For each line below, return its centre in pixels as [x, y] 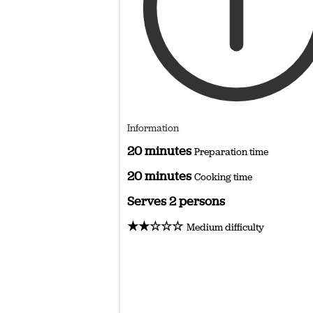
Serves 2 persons [176, 201]
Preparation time [231, 152]
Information [153, 128]
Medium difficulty [225, 227]
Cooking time [223, 177]
